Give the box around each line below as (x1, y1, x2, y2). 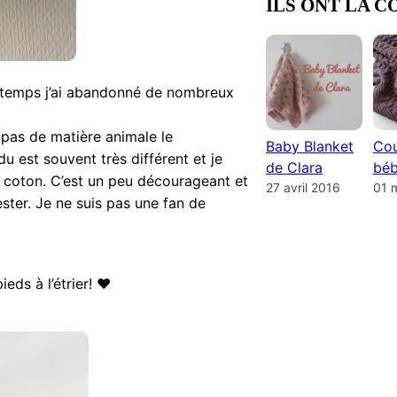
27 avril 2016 (266, 180, 340, 196)
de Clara (266, 159, 323, 177)
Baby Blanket (266, 137, 354, 156)
